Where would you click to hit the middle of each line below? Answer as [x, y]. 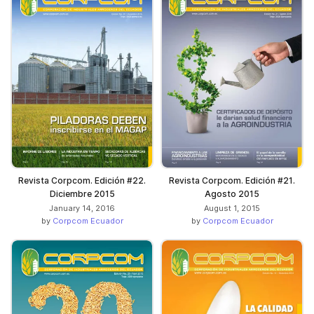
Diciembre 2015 [82, 193]
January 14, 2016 [82, 208]
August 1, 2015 [232, 208]
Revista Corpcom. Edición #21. [232, 180]
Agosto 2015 [232, 193]
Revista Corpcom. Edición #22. [82, 180]
